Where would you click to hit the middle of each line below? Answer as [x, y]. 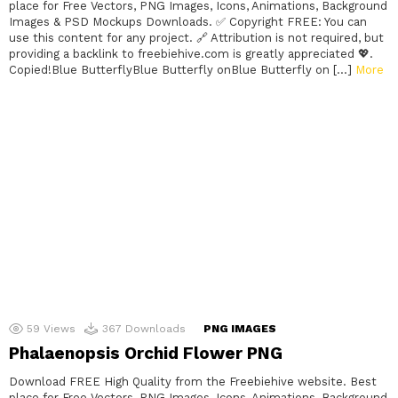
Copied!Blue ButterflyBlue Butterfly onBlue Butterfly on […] [182, 70]
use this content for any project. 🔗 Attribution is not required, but [196, 38]
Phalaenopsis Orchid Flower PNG [146, 354]
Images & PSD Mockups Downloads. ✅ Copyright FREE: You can [188, 22]
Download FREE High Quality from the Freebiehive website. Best [193, 382]
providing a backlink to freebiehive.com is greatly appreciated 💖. [191, 54]
